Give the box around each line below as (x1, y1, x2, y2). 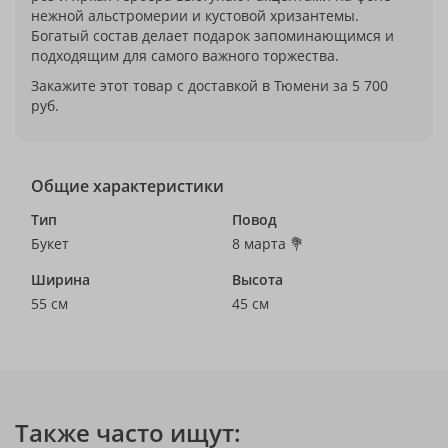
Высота (232, 270, 283, 289)
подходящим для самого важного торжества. (31, 46, 339, 65)
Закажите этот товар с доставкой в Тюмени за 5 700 (31, 76, 388, 95)
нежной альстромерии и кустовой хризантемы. (31, 6, 359, 25)
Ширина (31, 270, 90, 289)
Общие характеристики (31, 175, 224, 197)
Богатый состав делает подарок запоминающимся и (31, 26, 394, 45)
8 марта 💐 (232, 234, 304, 253)
